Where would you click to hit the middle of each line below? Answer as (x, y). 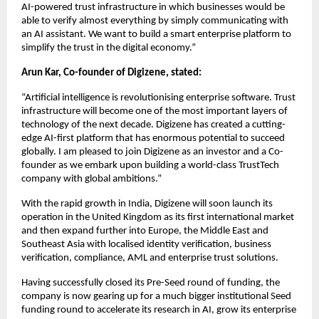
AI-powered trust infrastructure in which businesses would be (153, 8)
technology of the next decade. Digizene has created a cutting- (153, 125)
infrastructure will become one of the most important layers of (155, 112)
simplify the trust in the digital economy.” (109, 48)
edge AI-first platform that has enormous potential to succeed (153, 139)
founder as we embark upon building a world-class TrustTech (150, 166)
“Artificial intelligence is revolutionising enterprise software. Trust (158, 98)
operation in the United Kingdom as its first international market (158, 218)
